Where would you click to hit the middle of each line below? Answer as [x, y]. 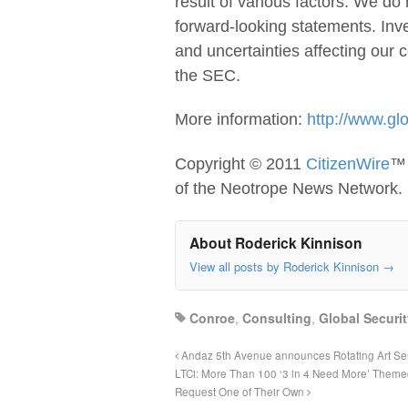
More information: [241, 120]
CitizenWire [348, 163]
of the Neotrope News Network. [289, 188]
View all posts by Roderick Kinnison [286, 266]
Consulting [277, 318]
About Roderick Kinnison [276, 243]
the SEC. [208, 75]
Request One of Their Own [241, 392]
